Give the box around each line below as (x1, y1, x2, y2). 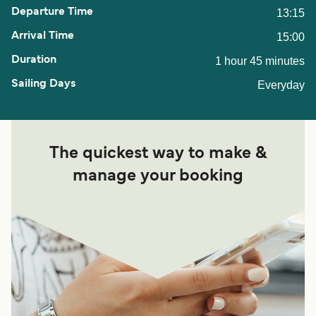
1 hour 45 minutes (215, 55, 305, 68)
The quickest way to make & (49, 146, 267, 162)
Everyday (257, 79, 305, 92)
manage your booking (73, 169, 243, 185)
